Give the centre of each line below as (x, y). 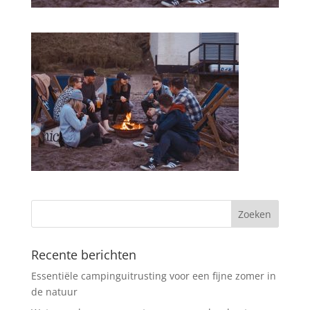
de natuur (54, 291)
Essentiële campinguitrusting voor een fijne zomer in (153, 275)
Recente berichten (83, 254)
